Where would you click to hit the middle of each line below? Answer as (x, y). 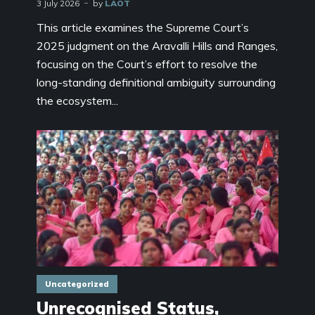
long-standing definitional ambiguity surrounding (156, 82)
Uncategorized (77, 284)
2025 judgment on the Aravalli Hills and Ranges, (157, 45)
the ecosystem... (77, 100)
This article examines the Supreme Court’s (143, 27)
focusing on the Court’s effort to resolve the (147, 64)
